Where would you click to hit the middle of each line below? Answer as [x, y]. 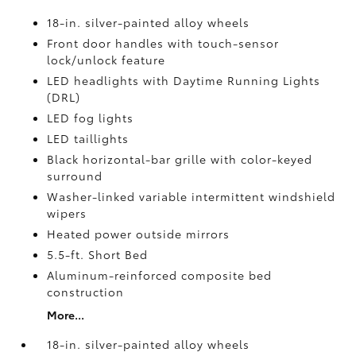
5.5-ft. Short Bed [98, 254]
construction [86, 292]
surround [75, 176]
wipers [67, 213]
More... [66, 315]
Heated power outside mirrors [139, 234]
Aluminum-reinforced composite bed [160, 275]
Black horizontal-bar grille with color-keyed [180, 159]
